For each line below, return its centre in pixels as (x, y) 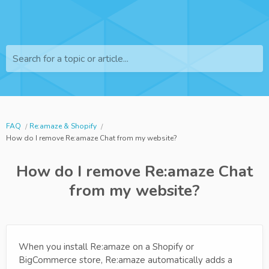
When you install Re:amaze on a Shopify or (106, 247)
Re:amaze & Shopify (63, 126)
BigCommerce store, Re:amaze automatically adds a (125, 260)
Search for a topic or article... (71, 59)
